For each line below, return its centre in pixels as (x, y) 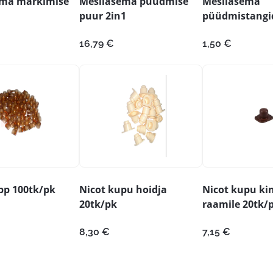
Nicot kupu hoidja (123, 189)
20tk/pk (98, 204)
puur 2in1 (103, 16)
